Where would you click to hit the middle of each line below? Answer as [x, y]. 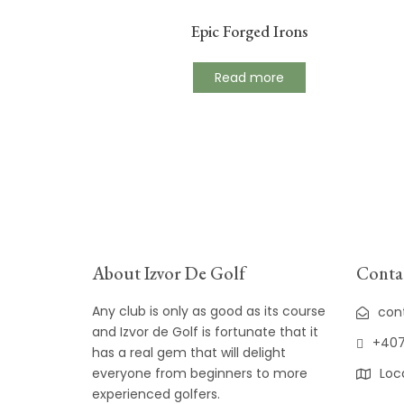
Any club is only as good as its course [209, 312]
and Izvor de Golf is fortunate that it [205, 332]
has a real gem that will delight [189, 353]
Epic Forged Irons [250, 31]
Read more [250, 77]
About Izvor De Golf [169, 274]
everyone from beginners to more [200, 374]
